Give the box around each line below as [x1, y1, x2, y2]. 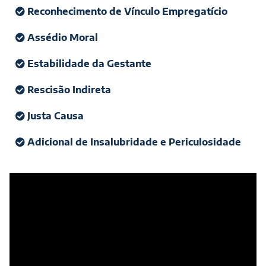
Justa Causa [25, 110, 84, 122]
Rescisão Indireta [25, 84, 111, 96]
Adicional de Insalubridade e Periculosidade [25, 136, 241, 148]
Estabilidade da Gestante [25, 58, 151, 69]
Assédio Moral [25, 31, 98, 43]
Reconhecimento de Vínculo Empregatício [25, 5, 227, 17]
